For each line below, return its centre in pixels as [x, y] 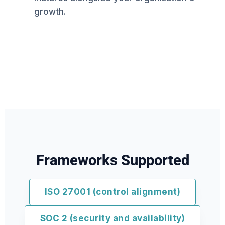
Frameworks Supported [113, 160]
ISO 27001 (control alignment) [113, 192]
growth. [50, 12]
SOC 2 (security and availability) [113, 218]
